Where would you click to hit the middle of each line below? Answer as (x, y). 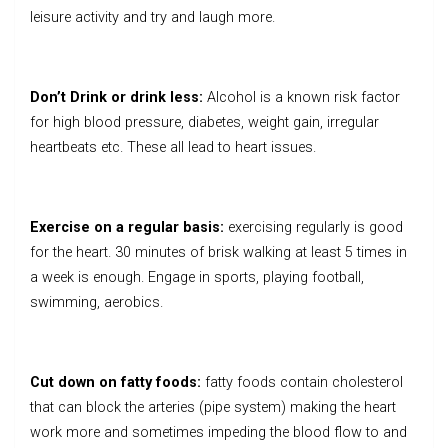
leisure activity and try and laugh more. (152, 17)
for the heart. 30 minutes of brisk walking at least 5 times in (218, 252)
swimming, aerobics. (96, 302)
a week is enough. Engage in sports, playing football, (197, 277)
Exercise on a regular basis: (127, 227)
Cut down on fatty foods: (117, 382)
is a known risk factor (330, 97)
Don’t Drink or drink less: (118, 97)
